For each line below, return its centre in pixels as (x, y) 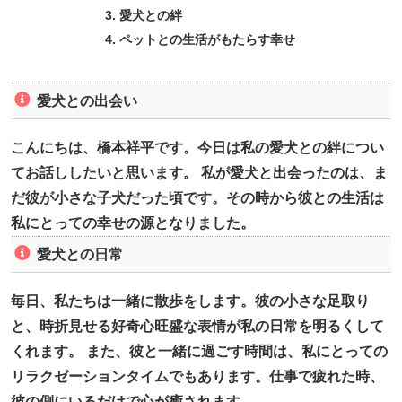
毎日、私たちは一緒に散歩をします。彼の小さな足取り (190, 301)
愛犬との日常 (79, 254)
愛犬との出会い (87, 101)
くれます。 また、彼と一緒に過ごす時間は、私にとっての (199, 352)
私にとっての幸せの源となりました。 (133, 223)
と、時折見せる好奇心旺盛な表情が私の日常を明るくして (197, 327)
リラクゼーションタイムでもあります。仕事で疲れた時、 (197, 377)
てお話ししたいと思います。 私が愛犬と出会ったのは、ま (199, 173)
